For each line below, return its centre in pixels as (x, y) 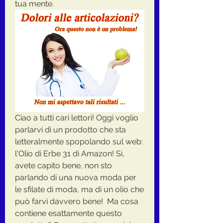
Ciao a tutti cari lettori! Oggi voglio (77, 117)
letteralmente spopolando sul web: (79, 141)
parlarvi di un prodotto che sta (70, 129)
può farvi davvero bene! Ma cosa (77, 201)
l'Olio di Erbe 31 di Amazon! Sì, (70, 153)
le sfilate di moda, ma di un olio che (79, 189)
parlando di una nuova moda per (76, 177)
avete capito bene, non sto (63, 165)
